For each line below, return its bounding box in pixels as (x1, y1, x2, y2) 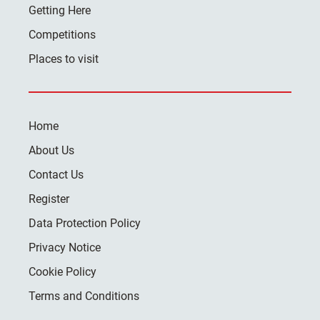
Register (29, 191, 69, 206)
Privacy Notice (29, 240, 101, 254)
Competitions (29, 27, 96, 41)
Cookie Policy (29, 264, 96, 279)
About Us (29, 143, 74, 157)
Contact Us (29, 167, 84, 181)
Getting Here (29, 3, 91, 17)
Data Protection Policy (29, 216, 141, 230)
